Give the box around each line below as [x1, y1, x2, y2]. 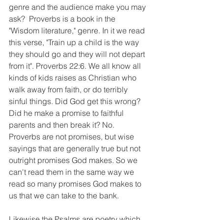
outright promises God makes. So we [9, 155, 139, 165]
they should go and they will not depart [9, 49, 147, 59]
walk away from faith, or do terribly [9, 84, 130, 94]
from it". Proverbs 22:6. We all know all [9, 61, 143, 71]
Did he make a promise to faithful [9, 108, 126, 118]
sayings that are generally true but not [9, 143, 142, 153]
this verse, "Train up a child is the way [9, 37, 141, 47]
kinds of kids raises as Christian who [9, 73, 138, 82]
